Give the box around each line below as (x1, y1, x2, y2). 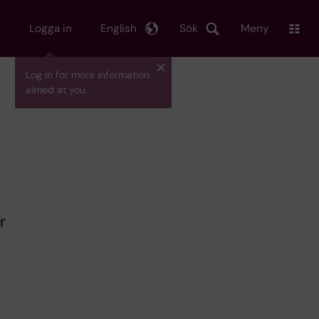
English (100, 21, 137, 36)
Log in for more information (26, 68, 150, 81)
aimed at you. (26, 83, 88, 96)
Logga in (29, 21, 72, 36)
